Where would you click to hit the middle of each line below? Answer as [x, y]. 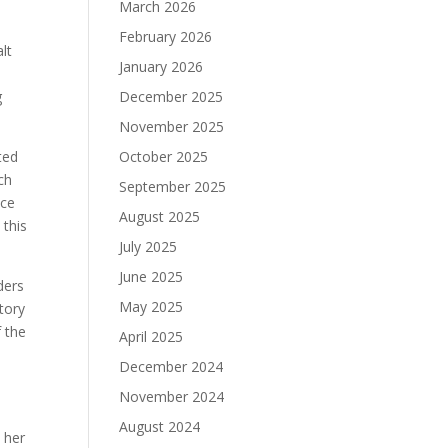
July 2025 [148, 246]
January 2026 [161, 66]
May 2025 [151, 306]
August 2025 [160, 216]
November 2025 [172, 126]
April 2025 [151, 336]
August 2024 [160, 426]
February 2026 [166, 36]
